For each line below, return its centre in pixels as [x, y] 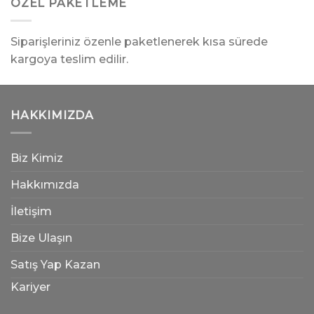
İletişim [31, 211]
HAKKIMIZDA [52, 115]
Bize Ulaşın [41, 238]
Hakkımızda [45, 184]
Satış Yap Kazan [55, 264]
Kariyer [30, 287]
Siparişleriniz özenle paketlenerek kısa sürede [139, 42]
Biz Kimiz [37, 158]
